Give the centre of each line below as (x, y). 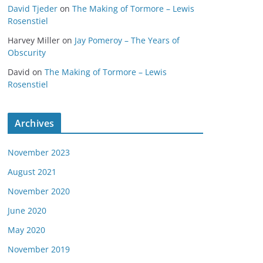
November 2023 (39, 152)
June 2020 (27, 210)
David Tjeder (33, 9)
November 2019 (39, 249)
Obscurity (27, 53)
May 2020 (26, 230)
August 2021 (32, 172)
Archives (35, 123)
